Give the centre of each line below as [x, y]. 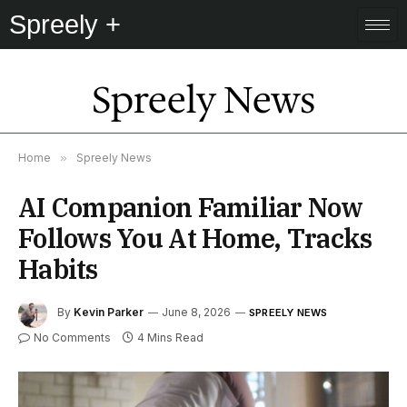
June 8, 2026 [196, 313]
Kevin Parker [109, 313]
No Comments [72, 338]
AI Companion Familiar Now [190, 207]
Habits [58, 269]
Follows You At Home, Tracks [195, 238]
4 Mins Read [170, 338]
